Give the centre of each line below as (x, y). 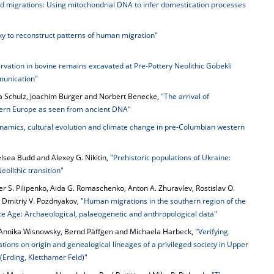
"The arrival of (185, 96)
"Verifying (212, 231)
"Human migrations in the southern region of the (163, 201)
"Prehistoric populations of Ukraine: (170, 157)
